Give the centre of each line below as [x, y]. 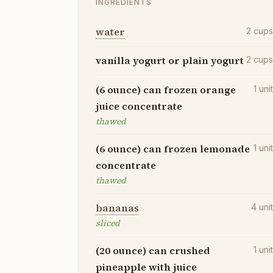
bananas [117, 207]
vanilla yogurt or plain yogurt [170, 61]
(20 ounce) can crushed [153, 251]
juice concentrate [139, 106]
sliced [108, 223]
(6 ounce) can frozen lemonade [173, 148]
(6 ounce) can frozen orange [166, 89]
